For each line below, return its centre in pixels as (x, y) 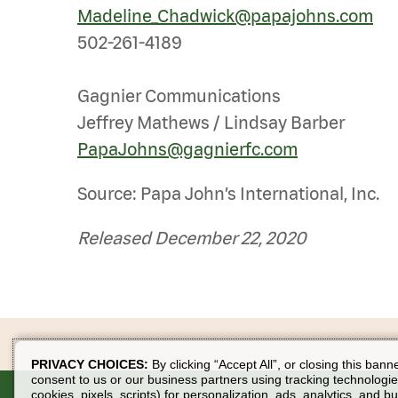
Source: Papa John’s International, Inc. (228, 193)
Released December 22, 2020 (192, 238)
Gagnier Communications (179, 96)
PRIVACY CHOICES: (92, 365)
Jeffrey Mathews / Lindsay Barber (211, 122)
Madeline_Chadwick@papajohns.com (225, 16)
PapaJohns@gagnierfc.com (187, 149)
